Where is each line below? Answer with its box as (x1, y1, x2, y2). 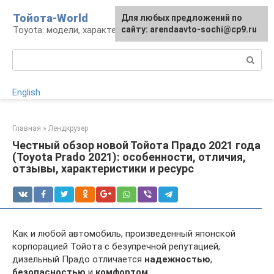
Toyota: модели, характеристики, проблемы (13, 24, 199, 35)
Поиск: (12, 50, 41, 61)
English (12, 87, 40, 98)
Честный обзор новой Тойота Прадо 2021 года (12, 139, 261, 152)
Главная (12, 124, 41, 133)
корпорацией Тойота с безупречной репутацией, (12, 241, 220, 252)
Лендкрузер (48, 124, 88, 133)
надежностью (144, 254, 210, 265)
